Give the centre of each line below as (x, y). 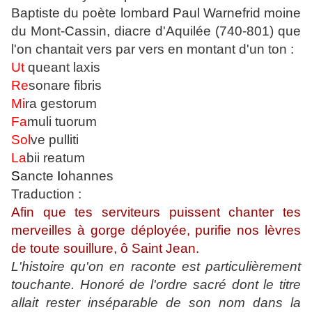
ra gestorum (64, 104)
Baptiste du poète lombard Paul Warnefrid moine (156, 13)
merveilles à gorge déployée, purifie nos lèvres (156, 231)
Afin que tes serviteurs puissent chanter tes (156, 212)
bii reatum (56, 158)
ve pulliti (58, 140)
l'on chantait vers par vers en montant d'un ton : (153, 49)
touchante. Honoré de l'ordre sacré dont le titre (156, 285)
